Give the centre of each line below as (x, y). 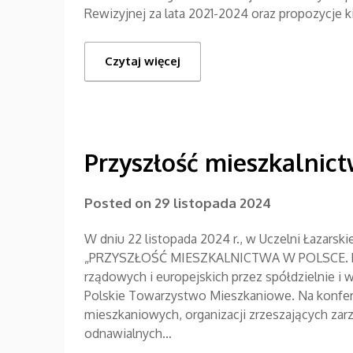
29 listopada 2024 (213, 203)
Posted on (119, 203)
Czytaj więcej (143, 61)
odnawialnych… (128, 333)
